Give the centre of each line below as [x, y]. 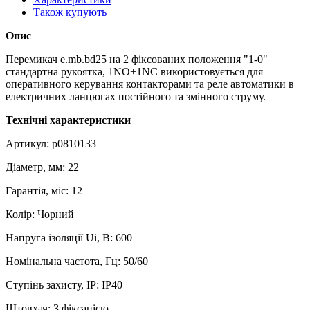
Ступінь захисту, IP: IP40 [64, 284]
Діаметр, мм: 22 [42, 167]
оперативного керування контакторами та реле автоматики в [150, 84]
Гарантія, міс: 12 [44, 190]
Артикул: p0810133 [51, 143]
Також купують [70, 12]
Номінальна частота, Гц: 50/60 [77, 261]
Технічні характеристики [68, 120]
